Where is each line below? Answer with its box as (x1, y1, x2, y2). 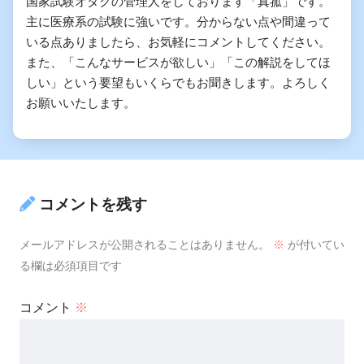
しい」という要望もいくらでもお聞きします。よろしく (26, 76, 331, 90)
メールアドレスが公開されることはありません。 (19, 237, 270, 251)
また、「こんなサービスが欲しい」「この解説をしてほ (26, 55, 331, 70)
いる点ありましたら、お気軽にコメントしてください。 (26, 35, 331, 50)
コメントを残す (39, 195, 147, 213)
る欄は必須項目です (19, 258, 122, 272)
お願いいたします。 (26, 96, 136, 110)
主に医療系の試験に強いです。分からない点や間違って (26, 15, 331, 29)
